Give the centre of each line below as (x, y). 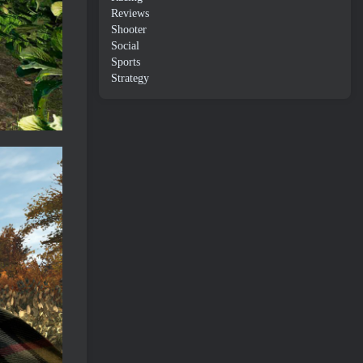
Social (125, 45)
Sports (126, 62)
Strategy (130, 78)
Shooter (129, 29)
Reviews (130, 13)
